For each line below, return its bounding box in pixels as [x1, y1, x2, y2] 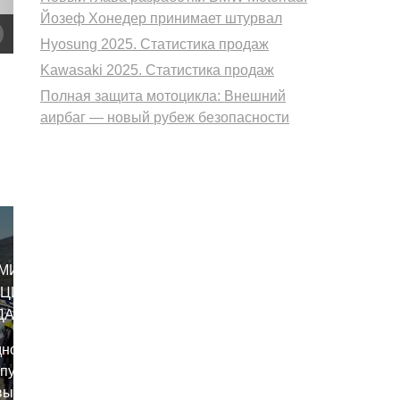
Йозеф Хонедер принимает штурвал [40, 11, 283, 27]
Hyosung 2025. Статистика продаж [40, 37, 270, 53]
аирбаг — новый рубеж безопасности [40, 110, 290, 126]
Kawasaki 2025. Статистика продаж [40, 62, 275, 79]
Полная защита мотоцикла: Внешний [40, 88, 287, 104]
